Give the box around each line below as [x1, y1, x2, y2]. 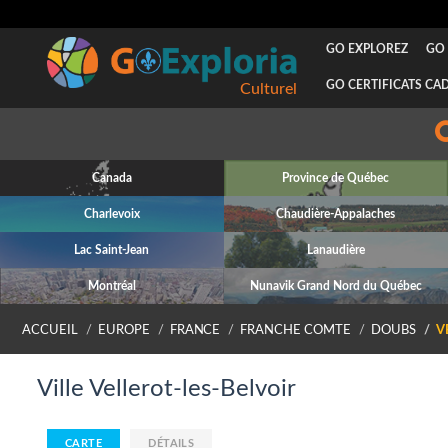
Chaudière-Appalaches [276, 208, 396, 220]
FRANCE [169, 324, 221, 336]
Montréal [87, 280, 136, 292]
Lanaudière [306, 244, 365, 256]
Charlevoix [83, 208, 140, 220]
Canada [91, 172, 132, 184]
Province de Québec [282, 172, 390, 184]
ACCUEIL [22, 324, 78, 336]
